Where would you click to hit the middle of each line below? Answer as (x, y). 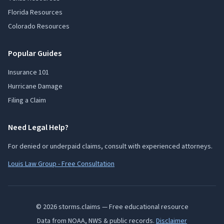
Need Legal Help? (38, 127)
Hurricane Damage (35, 86)
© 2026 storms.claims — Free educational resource (112, 207)
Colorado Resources (39, 26)
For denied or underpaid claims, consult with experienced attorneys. (110, 146)
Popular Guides (35, 53)
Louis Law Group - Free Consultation (61, 164)
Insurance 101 (28, 72)
